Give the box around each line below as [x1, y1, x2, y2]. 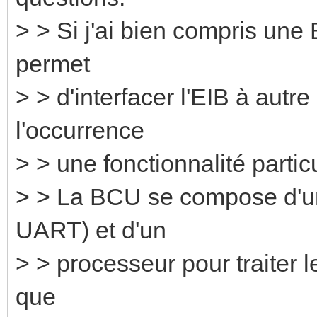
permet [16, 50, 90, 77]
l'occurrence [16, 116, 144, 144]
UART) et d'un [16, 216, 166, 243]
